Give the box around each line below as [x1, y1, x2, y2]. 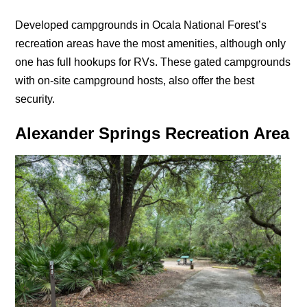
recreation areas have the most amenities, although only [15, 37, 286, 49]
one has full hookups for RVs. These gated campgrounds [15, 56, 291, 68]
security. [15, 93, 56, 105]
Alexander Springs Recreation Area [15, 123, 290, 143]
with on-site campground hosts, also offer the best [15, 74, 255, 86]
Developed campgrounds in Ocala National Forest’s [15, 19, 267, 31]
